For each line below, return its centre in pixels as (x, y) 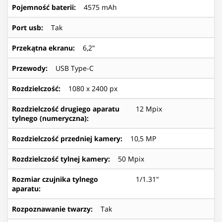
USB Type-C (75, 68)
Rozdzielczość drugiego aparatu (66, 109)
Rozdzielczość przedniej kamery (66, 138)
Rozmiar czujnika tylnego (55, 179)
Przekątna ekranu (42, 48)
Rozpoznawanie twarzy (51, 209)
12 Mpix (149, 109)
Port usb (27, 27)
